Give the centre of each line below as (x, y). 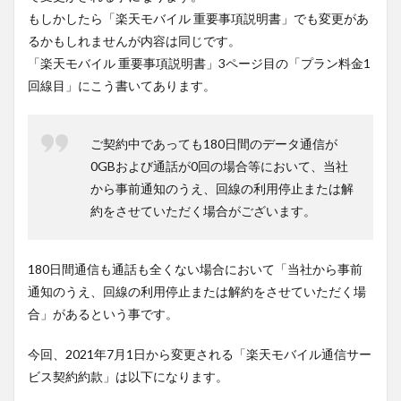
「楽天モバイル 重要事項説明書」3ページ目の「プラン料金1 (199, 63)
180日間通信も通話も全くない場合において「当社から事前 (195, 269)
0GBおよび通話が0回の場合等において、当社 (219, 166)
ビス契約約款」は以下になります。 (128, 376)
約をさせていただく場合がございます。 (203, 211)
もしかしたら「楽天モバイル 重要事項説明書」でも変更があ (198, 18)
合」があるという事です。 (103, 314)
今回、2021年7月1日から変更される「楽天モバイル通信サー (200, 354)
